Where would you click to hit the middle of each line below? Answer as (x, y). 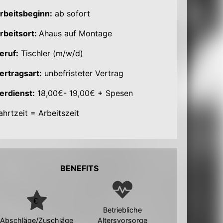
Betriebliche (122, 210)
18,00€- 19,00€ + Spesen (84, 93)
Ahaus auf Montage (75, 33)
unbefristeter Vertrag (82, 73)
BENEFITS (80, 168)
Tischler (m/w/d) (51, 53)
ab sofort (71, 13)
